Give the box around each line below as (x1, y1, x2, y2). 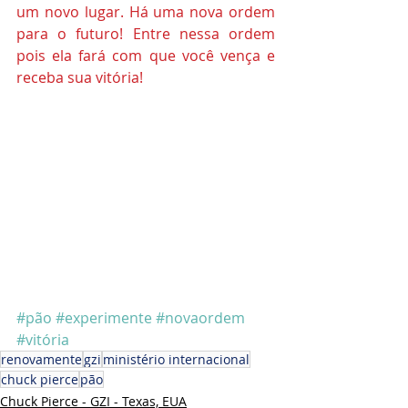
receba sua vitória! (16, 67, 147, 88)
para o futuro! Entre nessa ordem (16, 24, 275, 45)
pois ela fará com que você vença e (16, 46, 275, 66)
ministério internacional (103, 351, 250, 369)
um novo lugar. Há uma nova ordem (16, 2, 275, 23)
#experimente (56, 308, 152, 329)
